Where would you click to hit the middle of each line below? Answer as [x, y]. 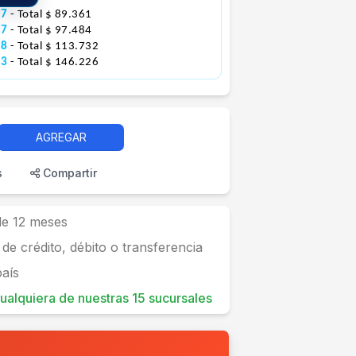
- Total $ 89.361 [51, 15]
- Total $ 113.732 [54, 46]
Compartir [68, 173]
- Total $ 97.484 [51, 31]
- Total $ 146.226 [54, 62]
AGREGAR [61, 137]
